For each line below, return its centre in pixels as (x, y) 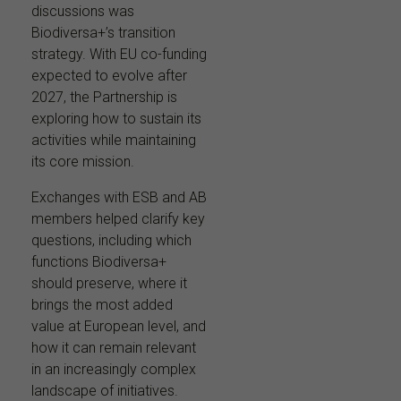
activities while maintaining (114, 140)
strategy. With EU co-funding (119, 54)
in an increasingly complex (114, 369)
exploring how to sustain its (116, 118)
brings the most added (102, 304)
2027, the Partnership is (104, 97)
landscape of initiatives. (105, 390)
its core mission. (83, 161)
